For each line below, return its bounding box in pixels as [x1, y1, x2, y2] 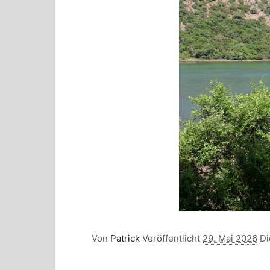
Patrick [110, 232, 140, 244]
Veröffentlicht [142, 232, 202, 244]
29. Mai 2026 [202, 232, 257, 244]
